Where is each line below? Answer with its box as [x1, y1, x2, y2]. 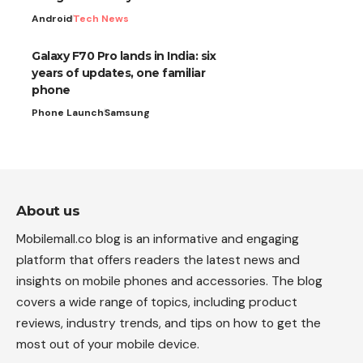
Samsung [105, 105, 150, 119]
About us [16, 202, 79, 219]
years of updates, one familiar [32, 65, 205, 80]
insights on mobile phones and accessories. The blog [16, 271, 322, 289]
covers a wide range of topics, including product [16, 293, 297, 310]
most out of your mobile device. [16, 335, 199, 352]
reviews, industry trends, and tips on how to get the [16, 314, 321, 331]
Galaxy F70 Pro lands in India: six [32, 48, 216, 63]
